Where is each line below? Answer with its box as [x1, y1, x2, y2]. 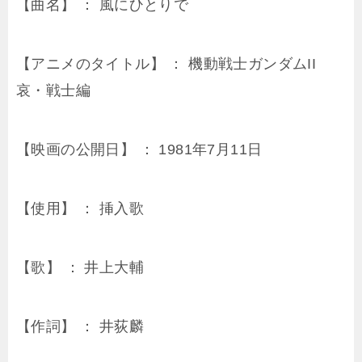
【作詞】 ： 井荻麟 [16, 318, 144, 335]
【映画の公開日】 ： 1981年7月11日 [16, 141, 263, 158]
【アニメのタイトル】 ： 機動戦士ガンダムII [16, 56, 317, 73]
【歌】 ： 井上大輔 [16, 259, 144, 276]
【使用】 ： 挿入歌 [16, 200, 144, 217]
